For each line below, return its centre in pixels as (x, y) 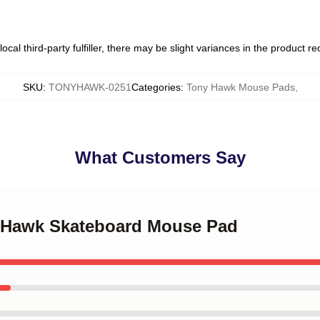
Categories (156, 87)
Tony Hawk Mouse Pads (240, 87)
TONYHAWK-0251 (90, 87)
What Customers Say (160, 157)
